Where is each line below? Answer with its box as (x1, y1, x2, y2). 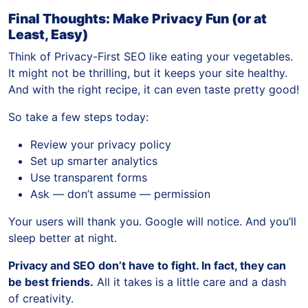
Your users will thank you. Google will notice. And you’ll (8, 214, 296, 229)
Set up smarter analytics (30, 154, 157, 168)
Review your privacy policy (30, 137, 171, 152)
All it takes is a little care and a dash (93, 275, 286, 289)
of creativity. (8, 291, 74, 306)
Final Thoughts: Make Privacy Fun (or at (8, 10, 267, 27)
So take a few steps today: (8, 110, 148, 124)
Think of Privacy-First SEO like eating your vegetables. (8, 49, 293, 64)
